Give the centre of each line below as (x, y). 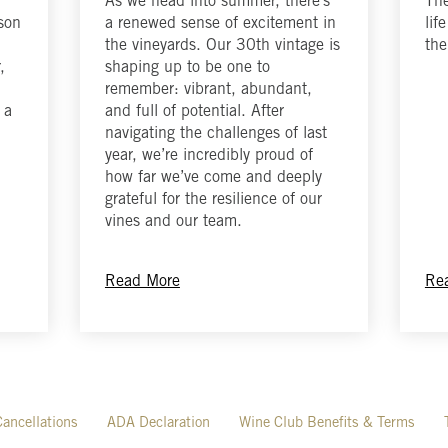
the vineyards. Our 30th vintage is (222, 46)
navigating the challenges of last (215, 134)
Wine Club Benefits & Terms (326, 423)
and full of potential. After (194, 112)
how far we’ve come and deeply (213, 178)
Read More (142, 281)
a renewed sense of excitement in (220, 24)
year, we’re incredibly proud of (208, 156)
